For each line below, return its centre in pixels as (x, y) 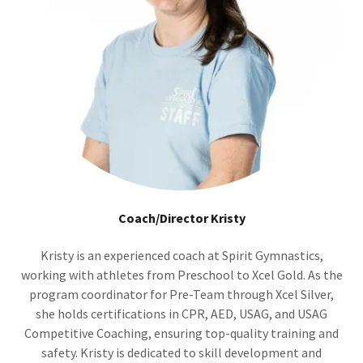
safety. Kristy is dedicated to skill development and (181, 353)
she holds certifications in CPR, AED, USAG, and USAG (181, 314)
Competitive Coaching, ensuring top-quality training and (181, 333)
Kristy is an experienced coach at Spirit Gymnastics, (181, 256)
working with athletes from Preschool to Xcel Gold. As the (181, 275)
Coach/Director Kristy (181, 218)
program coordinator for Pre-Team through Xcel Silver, (181, 295)
